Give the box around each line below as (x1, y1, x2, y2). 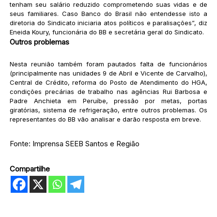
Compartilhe (10, 164, 50, 173)
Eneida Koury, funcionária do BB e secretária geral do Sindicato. (10, 28, 204, 36)
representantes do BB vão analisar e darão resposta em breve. (10, 115, 201, 123)
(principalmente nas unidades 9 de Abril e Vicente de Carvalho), (10, 69, 207, 77)
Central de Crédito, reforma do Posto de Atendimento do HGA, (10, 78, 207, 86)
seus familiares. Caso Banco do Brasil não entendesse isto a (10, 10, 207, 17)
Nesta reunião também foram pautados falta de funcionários (10, 60, 207, 68)
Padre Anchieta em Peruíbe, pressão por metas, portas (10, 97, 207, 105)
